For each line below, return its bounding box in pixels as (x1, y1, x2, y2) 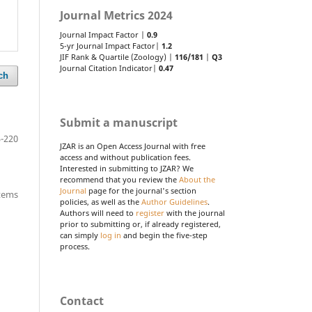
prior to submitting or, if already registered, (60, 219, 221, 229)
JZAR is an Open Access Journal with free (60, 141, 205, 151)
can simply (60, 230, 100, 240)
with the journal (164, 208, 225, 218)
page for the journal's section (86, 185, 196, 196)
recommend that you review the (60, 174, 179, 185)
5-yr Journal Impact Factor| (60, 40, 162, 51)
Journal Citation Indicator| (60, 63, 159, 73)
